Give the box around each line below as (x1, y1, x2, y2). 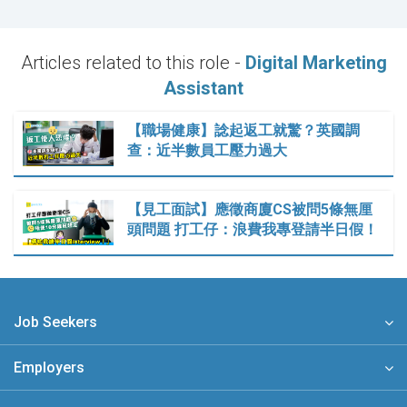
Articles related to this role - (20, 52, 245, 74)
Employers (14, 359, 84, 377)
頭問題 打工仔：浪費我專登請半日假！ (127, 221, 378, 239)
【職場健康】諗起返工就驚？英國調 (127, 122, 360, 140)
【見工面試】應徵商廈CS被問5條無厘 (127, 201, 372, 219)
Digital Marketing (244, 52, 387, 74)
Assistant (164, 77, 243, 100)
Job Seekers (14, 313, 97, 332)
